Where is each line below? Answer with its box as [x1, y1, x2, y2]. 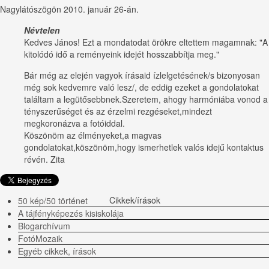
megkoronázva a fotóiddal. [24, 117, 125, 130]
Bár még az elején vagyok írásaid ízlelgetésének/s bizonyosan [24, 69, 260, 82]
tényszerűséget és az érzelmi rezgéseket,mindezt [24, 105, 212, 118]
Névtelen [24, 24, 60, 37]
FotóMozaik [18, 232, 62, 245]
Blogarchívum [18, 220, 70, 232]
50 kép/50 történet [18, 195, 88, 207]
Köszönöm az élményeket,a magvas [24, 129, 162, 142]
